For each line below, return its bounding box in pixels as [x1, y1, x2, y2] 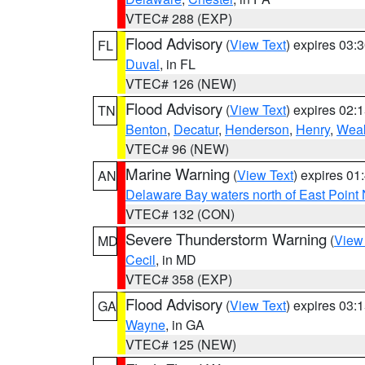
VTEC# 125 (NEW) [125, 335, 236, 354]
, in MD [156, 250, 196, 269]
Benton [125, 120, 167, 139]
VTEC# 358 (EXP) [125, 270, 232, 288]
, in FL [160, 55, 196, 73]
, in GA [165, 315, 204, 334]
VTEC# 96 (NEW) [125, 139, 229, 158]
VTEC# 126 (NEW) [125, 74, 236, 93]
